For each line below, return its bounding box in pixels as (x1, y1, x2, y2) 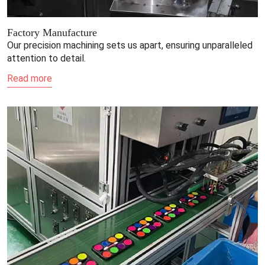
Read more (7, 72, 52, 84)
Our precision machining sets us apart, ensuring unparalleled (7, 39, 253, 51)
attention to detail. (7, 52, 86, 64)
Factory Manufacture (7, 26, 97, 38)
